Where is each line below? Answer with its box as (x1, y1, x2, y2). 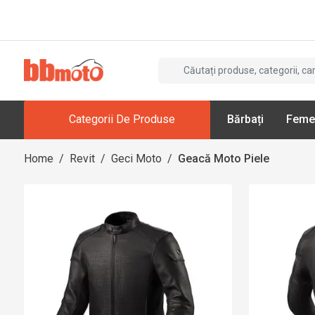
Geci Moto (111, 151, 162, 165)
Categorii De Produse (69, 112, 175, 127)
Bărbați (226, 112, 264, 127)
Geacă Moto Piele (178, 151, 269, 165)
